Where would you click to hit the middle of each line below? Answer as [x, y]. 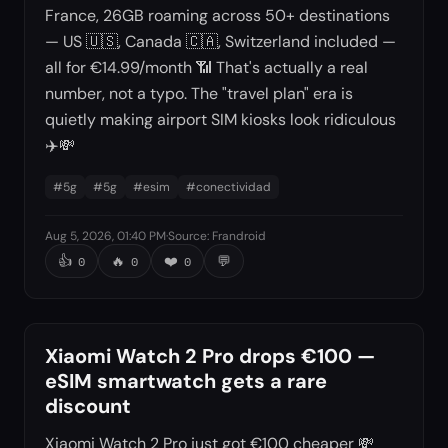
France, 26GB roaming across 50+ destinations [217, 16]
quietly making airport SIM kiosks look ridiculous [220, 120]
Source [187, 236]
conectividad [233, 187]
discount [88, 406]
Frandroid [239, 236]
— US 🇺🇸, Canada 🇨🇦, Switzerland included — [220, 42]
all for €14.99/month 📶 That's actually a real [206, 68]
